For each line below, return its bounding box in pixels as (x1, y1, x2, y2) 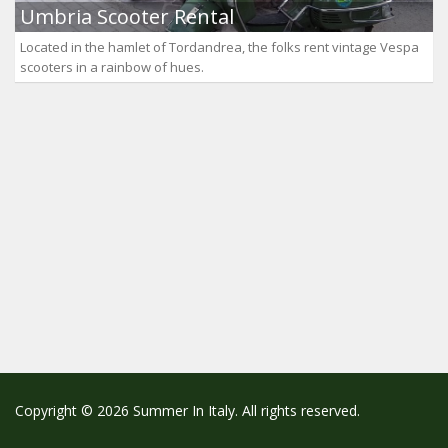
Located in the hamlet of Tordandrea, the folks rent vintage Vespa (20, 38, 419, 56)
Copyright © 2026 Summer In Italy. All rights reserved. (15, 401, 360, 420)
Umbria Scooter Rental (20, 3, 234, 30)
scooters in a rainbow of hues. (20, 58, 204, 76)
